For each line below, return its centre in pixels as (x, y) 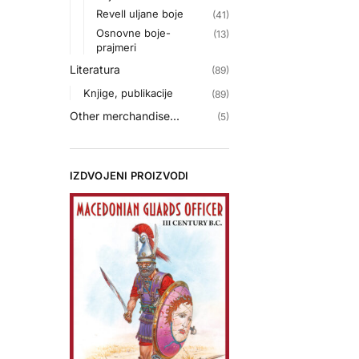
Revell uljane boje (140, 14)
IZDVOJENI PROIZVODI (129, 175)
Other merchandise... (125, 115)
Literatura (95, 70)
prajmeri (117, 47)
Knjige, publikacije (128, 93)
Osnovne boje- (134, 32)
